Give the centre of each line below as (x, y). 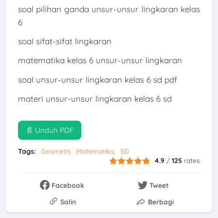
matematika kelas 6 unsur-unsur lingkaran (100, 60)
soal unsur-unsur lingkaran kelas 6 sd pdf (97, 79)
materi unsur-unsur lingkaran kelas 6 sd (95, 99)
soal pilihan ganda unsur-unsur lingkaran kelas (109, 9)
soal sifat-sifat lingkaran (64, 41)
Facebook (68, 185)
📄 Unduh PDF (49, 130)
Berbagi (161, 202)
